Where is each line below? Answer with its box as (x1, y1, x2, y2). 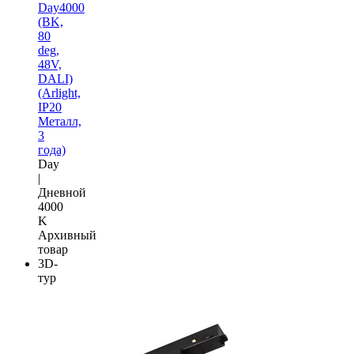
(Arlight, (38, 85, 81, 100)
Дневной (38, 185, 86, 199)
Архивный (38, 228, 96, 242)
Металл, (38, 114, 81, 128)
